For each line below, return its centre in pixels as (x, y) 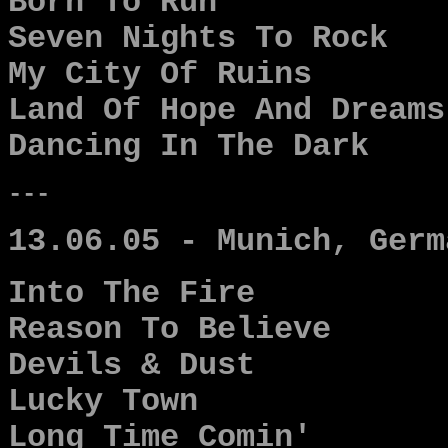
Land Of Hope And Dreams (226, 111)
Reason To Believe (169, 330)
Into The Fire (131, 294)
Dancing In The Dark (188, 147)
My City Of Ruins (160, 75)
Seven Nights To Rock (198, 39)
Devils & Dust (131, 366)
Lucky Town (103, 402)
